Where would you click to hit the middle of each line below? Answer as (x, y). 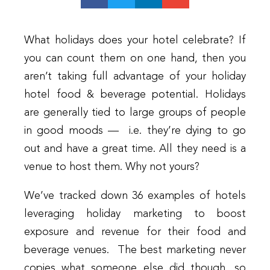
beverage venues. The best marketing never (135, 250)
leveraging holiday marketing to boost (135, 214)
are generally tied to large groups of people (135, 112)
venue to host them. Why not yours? (113, 167)
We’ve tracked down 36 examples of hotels (135, 196)
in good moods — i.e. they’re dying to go (135, 130)
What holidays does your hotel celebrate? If (135, 40)
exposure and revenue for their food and (135, 232)
